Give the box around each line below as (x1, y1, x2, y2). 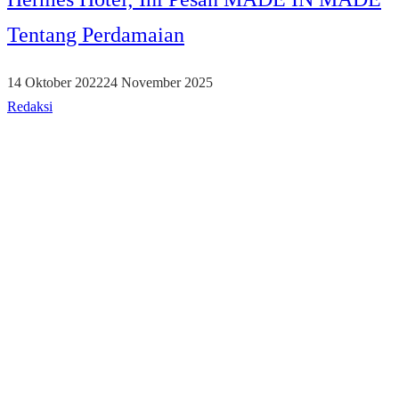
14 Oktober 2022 (7, 74, 103, 90)
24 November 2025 (103, 74, 213, 90)
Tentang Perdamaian (7, 22, 184, 46)
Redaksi (7, 98, 53, 114)
